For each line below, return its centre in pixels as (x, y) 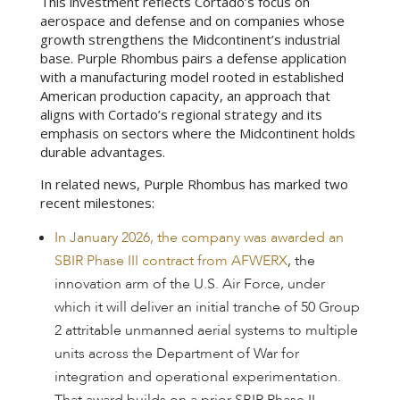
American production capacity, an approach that (185, 96)
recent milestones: (97, 203)
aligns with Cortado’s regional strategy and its (181, 114)
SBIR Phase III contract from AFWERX (171, 261)
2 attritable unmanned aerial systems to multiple (206, 330)
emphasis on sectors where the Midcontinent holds (197, 133)
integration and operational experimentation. (197, 377)
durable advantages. (104, 152)
